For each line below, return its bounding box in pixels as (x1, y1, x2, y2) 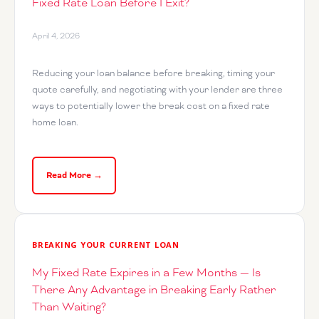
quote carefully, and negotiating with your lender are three (32, 83, 283, 96)
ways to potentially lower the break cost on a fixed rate (32, 100, 270, 113)
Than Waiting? (32, 300, 106, 315)
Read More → (46, 169, 103, 182)
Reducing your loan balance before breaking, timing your (32, 67, 275, 80)
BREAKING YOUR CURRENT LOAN (32, 239, 180, 250)
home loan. (32, 116, 78, 129)
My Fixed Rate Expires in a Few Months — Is (32, 266, 261, 281)
